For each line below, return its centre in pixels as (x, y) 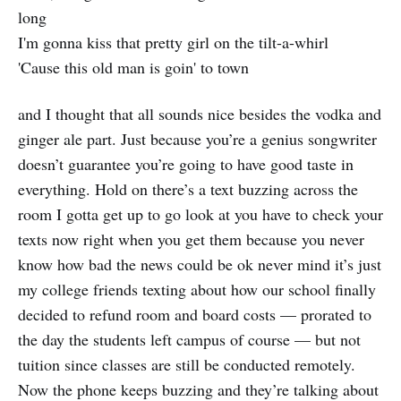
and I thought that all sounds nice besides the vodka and (200, 114)
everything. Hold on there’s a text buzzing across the (188, 189)
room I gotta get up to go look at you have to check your (200, 214)
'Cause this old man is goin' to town (133, 68)
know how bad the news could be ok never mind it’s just (200, 264)
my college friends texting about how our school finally (197, 290)
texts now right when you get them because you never (191, 239)
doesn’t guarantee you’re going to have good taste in (186, 164)
